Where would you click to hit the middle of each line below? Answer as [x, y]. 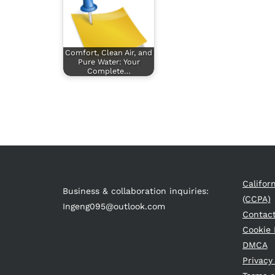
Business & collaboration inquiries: [136, 191]
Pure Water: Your [109, 61]
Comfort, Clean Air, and [109, 52]
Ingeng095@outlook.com [114, 206]
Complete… [109, 71]
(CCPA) [256, 199]
